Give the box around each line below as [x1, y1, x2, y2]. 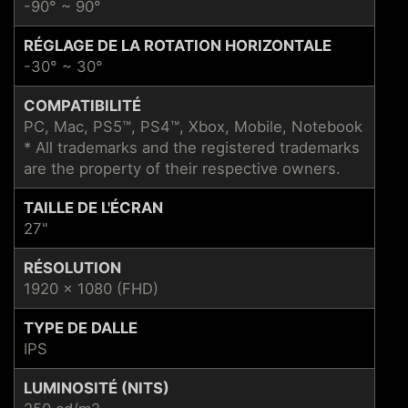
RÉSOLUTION [24, 258, 121, 277]
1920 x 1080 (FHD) [24, 279, 158, 298]
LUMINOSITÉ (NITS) [24, 378, 169, 397]
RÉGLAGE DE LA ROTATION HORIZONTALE [24, 36, 331, 55]
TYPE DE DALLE [24, 318, 138, 337]
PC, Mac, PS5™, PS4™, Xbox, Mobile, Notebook [24, 117, 362, 136]
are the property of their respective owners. [24, 158, 341, 178]
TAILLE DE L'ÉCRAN [24, 198, 163, 217]
